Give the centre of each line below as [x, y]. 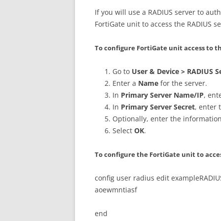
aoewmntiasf [116, 189]
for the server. [184, 83]
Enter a [125, 83]
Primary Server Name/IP [162, 95]
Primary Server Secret [158, 107]
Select [123, 130]
